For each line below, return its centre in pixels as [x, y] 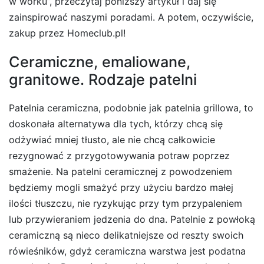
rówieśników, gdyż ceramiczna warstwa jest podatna [127, 251]
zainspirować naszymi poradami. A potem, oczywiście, [131, 17]
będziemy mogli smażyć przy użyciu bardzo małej [121, 187]
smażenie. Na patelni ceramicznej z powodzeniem [121, 171]
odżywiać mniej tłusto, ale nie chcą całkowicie [112, 139]
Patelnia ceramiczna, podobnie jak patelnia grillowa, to [131, 108]
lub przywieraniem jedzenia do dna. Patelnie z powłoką [132, 219]
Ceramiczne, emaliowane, [100, 62]
